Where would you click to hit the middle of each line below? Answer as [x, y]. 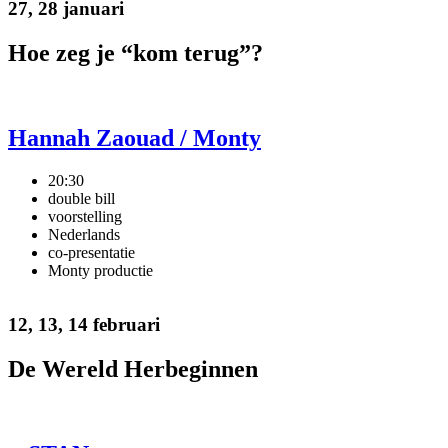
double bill [81, 198]
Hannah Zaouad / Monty [134, 137]
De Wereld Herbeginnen [133, 369]
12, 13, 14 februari [84, 325]
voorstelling [85, 216]
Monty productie [100, 270]
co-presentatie [91, 252]
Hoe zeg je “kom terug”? [135, 52]
